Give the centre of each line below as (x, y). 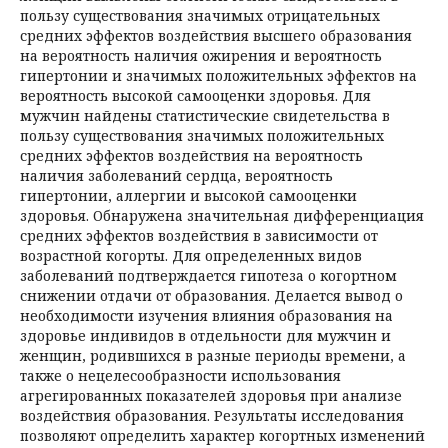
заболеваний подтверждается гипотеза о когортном (208, 275)
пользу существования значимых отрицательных (200, 15)
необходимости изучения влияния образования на (206, 315)
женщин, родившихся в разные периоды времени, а (213, 355)
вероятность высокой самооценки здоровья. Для (195, 95)
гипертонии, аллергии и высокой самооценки (188, 195)
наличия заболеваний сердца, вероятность (176, 175)
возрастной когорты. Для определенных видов (191, 255)
